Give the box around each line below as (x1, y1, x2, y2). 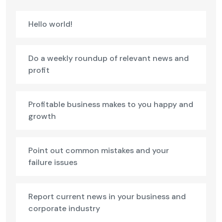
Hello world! (28, 19, 72, 30)
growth (28, 111, 56, 122)
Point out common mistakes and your (28, 145, 169, 156)
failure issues (28, 157, 77, 168)
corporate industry (28, 203, 100, 214)
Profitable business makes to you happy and (28, 99, 193, 110)
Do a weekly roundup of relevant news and (28, 53, 189, 64)
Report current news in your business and (28, 191, 186, 202)
